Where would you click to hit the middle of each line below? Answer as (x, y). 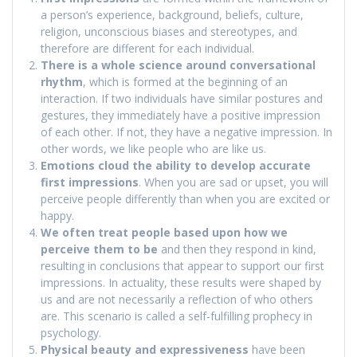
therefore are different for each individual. (147, 49)
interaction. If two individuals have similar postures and (182, 99)
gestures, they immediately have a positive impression (180, 116)
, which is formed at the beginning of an (185, 82)
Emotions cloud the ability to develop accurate (176, 166)
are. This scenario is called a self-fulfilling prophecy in (177, 316)
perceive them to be (99, 249)
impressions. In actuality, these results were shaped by (181, 283)
